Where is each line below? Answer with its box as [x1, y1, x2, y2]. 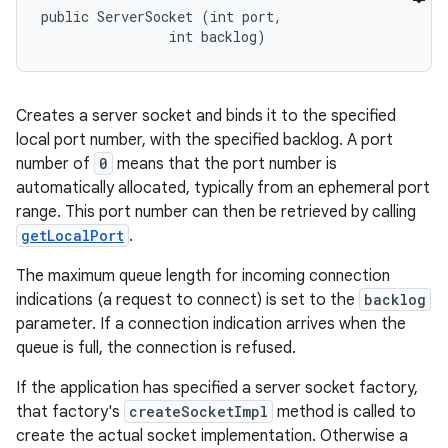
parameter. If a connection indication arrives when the [16, 314, 406, 334]
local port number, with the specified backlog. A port [16, 130, 393, 150]
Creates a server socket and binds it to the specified [16, 106, 396, 126]
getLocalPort [21, 226, 124, 245]
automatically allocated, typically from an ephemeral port [16, 178, 430, 198]
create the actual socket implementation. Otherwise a [16, 426, 408, 446]
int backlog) [41, 27, 266, 46]
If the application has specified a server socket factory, [16, 378, 418, 398]
